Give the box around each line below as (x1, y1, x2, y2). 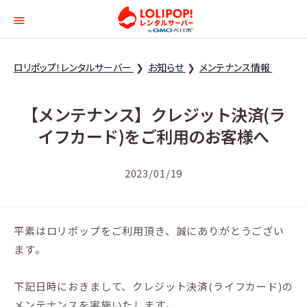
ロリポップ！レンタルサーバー (14, 60, 132, 74)
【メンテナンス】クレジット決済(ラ (21, 102, 286, 126)
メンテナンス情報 (199, 60, 271, 74)
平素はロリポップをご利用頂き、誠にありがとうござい (14, 223, 284, 238)
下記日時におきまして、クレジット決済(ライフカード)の (14, 279, 293, 293)
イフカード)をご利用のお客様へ (38, 124, 269, 148)
